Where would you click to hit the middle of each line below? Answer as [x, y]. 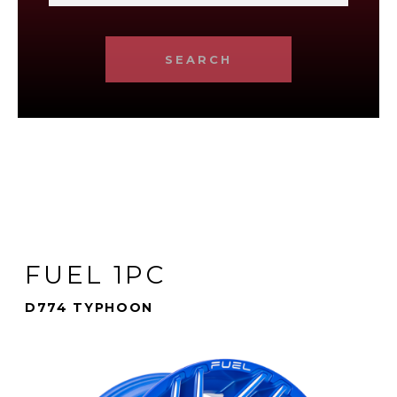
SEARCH [198, 59]
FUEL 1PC [95, 274]
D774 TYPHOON [90, 307]
